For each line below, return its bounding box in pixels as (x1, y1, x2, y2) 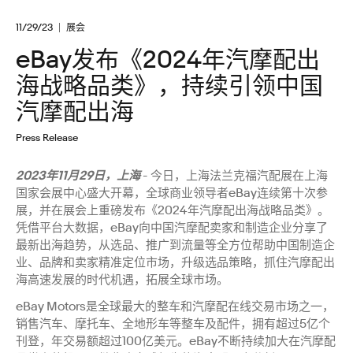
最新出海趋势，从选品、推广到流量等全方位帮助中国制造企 (16, 236, 335, 253)
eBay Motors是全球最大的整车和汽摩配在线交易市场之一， (16, 298, 334, 314)
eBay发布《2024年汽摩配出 (16, 45, 320, 74)
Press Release (16, 130, 78, 143)
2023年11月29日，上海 (16, 167, 140, 184)
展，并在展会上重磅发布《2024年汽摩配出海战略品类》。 (16, 202, 329, 218)
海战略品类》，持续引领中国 (16, 71, 323, 100)
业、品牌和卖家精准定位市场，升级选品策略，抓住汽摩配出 (16, 254, 335, 270)
